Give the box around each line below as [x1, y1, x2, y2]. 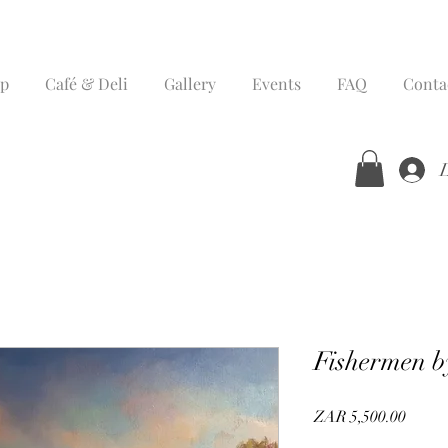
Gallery [164, 73, 216, 94]
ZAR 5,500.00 [314, 407, 406, 428]
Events [252, 73, 301, 94]
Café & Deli [45, 73, 128, 94]
